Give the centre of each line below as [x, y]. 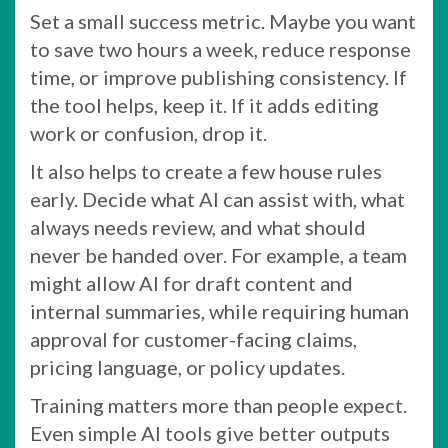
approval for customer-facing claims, [193, 338]
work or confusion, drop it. [148, 132]
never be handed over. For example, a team [218, 254]
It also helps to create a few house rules [206, 170]
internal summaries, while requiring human [219, 310]
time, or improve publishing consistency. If [218, 76]
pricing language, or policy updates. [187, 366]
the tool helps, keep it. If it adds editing [204, 104]
